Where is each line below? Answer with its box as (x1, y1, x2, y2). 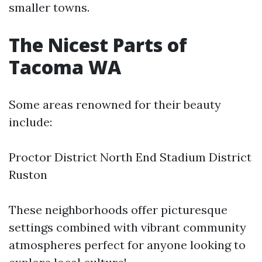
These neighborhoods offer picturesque (9, 202, 227, 218)
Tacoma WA (9, 54, 121, 80)
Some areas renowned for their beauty (9, 97, 221, 112)
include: (9, 115, 52, 130)
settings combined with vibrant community (9, 220, 246, 235)
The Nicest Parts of (9, 32, 187, 58)
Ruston (9, 167, 47, 182)
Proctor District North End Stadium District (9, 150, 251, 165)
